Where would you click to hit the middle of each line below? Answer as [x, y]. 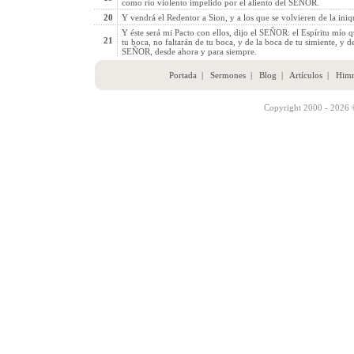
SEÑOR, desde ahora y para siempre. [189, 51]
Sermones [228, 75]
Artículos [305, 75]
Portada [183, 75]
